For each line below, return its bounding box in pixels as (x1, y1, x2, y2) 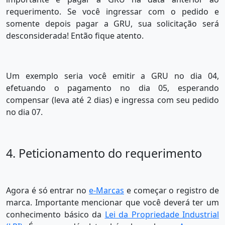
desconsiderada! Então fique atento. (6, 30, 144, 42)
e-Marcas (89, 185, 124, 196)
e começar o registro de (124, 185, 219, 196)
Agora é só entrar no (6, 185, 89, 196)
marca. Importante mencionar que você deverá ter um (6, 197, 219, 208)
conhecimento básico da (6, 209, 105, 220)
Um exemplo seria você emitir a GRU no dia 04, (6, 70, 219, 82)
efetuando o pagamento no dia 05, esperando (6, 82, 219, 94)
